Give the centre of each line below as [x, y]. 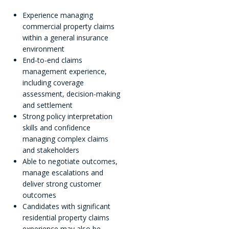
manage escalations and [63, 173]
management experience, [64, 72]
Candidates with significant [66, 207]
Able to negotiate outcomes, [70, 162]
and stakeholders [51, 150]
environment [43, 49]
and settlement [47, 105]
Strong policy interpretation [67, 117]
